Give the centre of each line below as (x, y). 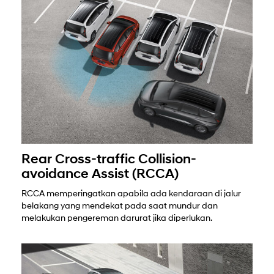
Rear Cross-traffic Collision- (109, 160)
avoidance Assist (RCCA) (100, 174)
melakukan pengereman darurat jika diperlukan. (117, 218)
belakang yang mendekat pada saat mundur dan (120, 206)
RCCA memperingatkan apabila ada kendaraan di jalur (131, 194)
